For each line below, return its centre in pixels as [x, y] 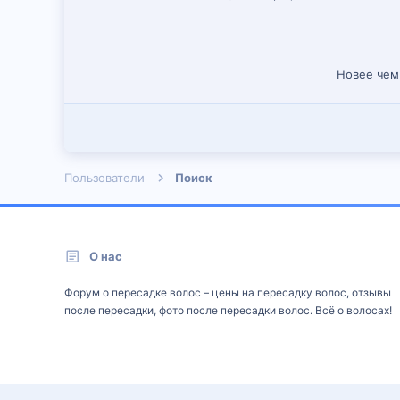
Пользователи [104, 178]
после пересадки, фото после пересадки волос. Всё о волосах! [228, 310]
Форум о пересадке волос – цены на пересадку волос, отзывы [228, 292]
